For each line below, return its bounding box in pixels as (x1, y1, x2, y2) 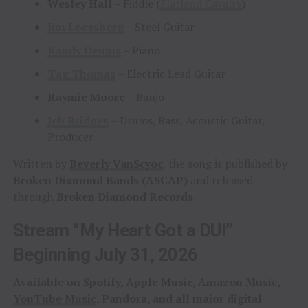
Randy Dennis (47, 42, 121, 58)
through (12, 188, 56, 204)
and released (187, 172, 253, 188)
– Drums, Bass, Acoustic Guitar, (108, 112, 265, 128)
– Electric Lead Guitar (115, 65, 225, 81)
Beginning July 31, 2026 (12, 243, 198, 265)
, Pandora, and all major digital (96, 290, 262, 306)
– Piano (120, 42, 160, 58)
